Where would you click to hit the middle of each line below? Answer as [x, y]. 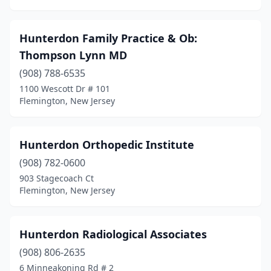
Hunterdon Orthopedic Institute [107, 145]
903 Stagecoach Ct [57, 178]
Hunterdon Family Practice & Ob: [108, 38]
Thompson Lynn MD [73, 55]
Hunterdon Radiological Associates [113, 234]
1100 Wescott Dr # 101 [65, 89]
